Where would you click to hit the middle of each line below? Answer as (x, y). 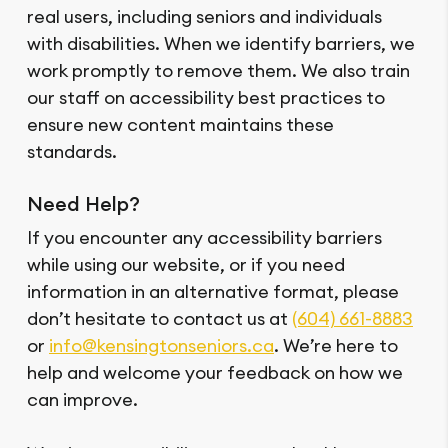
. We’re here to (336, 346)
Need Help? (83, 204)
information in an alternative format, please (213, 292)
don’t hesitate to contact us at (159, 319)
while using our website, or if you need (186, 265)
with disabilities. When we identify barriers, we (221, 44)
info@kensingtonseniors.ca (161, 346)
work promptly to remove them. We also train (218, 71)
